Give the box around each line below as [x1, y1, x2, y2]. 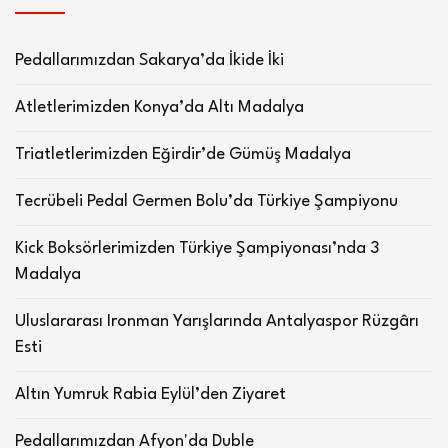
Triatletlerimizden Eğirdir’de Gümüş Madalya [15, 145, 351, 163]
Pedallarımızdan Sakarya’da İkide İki [15, 51, 284, 69]
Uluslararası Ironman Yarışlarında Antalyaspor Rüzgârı [15, 312, 419, 330]
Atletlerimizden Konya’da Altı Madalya [15, 98, 304, 116]
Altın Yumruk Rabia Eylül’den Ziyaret [15, 385, 286, 403]
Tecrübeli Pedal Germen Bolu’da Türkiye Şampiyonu [15, 192, 398, 210]
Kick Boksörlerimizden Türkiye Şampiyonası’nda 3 [15, 239, 379, 257]
